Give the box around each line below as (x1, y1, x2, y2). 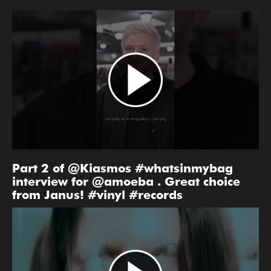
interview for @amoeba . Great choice (12, 174, 240, 189)
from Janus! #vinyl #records (12, 188, 183, 203)
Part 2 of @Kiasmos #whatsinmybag (12, 161, 233, 176)
